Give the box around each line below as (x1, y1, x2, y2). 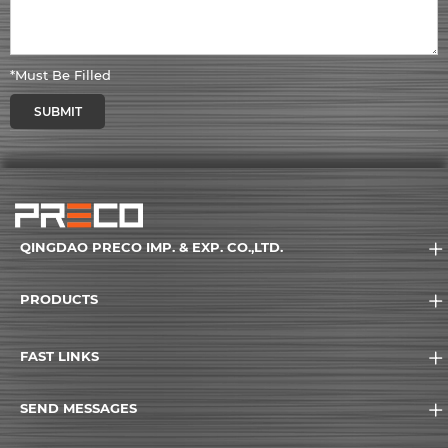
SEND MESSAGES (20, 400, 137, 417)
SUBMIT (33, 104, 82, 120)
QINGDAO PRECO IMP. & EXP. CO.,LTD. (20, 239, 283, 256)
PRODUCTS (20, 291, 98, 308)
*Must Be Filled (10, 67, 111, 84)
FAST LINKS (20, 348, 99, 365)
